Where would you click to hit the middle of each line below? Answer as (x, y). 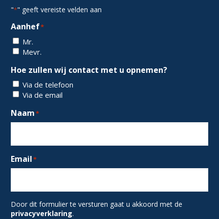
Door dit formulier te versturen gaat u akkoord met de (97, 204)
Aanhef (25, 27)
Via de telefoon (48, 85)
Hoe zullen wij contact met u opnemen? (89, 70)
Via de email (43, 95)
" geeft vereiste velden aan (60, 10)
